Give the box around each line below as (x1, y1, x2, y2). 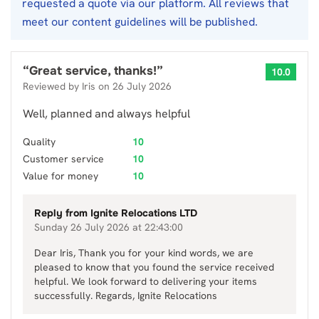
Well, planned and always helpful (23, 106, 190, 121)
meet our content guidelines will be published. (22, 14, 258, 29)
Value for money (23, 169, 98, 182)
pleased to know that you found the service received (34, 261, 274, 273)
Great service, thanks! (29, 63, 157, 78)
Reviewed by (23, 80, 82, 93)
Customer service (23, 152, 104, 165)
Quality (23, 135, 56, 148)
